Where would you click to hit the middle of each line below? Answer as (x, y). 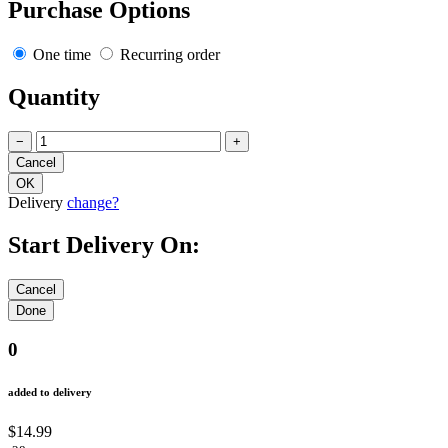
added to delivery (50, 392)
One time (62, 55)
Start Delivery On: (104, 244)
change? (93, 202)
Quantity (54, 96)
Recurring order (168, 55)
